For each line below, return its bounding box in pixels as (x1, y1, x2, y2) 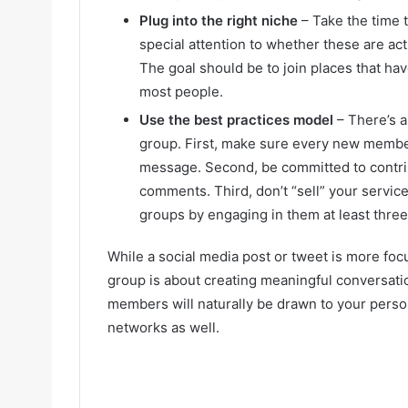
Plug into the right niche (139, 12, 298, 30)
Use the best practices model (139, 111, 333, 129)
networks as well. (107, 319, 219, 337)
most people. (139, 83, 223, 101)
